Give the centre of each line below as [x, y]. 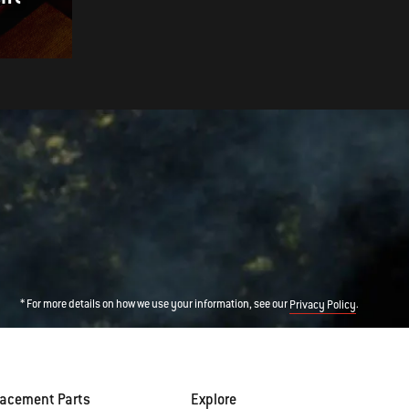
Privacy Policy [323, 305]
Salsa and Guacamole [222, 28]
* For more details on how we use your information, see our [155, 304]
